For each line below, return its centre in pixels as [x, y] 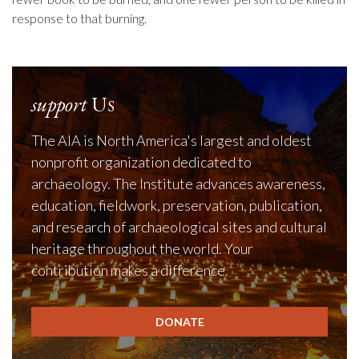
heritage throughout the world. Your [142, 248]
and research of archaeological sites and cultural [179, 227]
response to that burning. [79, 18]
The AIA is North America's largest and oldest [171, 140]
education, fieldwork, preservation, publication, [177, 205]
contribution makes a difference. [130, 270]
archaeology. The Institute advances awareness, [178, 184]
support [59, 104]
